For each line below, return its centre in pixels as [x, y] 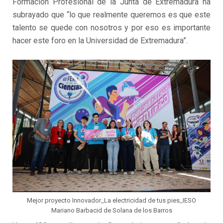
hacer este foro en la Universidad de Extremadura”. [100, 41]
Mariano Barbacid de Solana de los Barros [111, 211]
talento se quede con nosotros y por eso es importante [111, 28]
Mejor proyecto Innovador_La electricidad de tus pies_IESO [111, 201]
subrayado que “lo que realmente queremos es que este [111, 15]
